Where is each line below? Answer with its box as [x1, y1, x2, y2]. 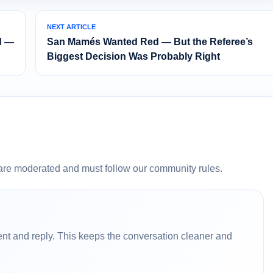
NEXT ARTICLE [47, 23, 96, 31]
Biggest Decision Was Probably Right [47, 51, 220, 62]
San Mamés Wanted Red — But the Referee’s [47, 37, 253, 48]
